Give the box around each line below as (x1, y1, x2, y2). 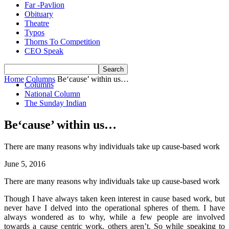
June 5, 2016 (4, 159, 45, 168)
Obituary (25, 10, 53, 18)
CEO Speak (25, 47, 63, 55)
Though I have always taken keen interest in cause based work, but (4, 194, 225, 203)
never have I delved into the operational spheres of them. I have (4, 203, 225, 212)
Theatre (25, 19, 49, 28)
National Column (25, 89, 80, 98)
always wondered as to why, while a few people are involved (4, 212, 225, 221)
